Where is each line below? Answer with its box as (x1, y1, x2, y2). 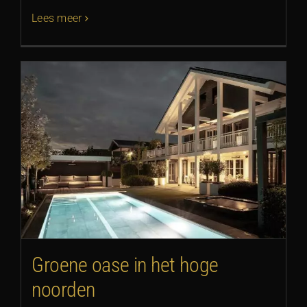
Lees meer (32, 12, 82, 25)
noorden (32, 277, 95, 302)
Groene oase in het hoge (32, 252, 219, 277)
